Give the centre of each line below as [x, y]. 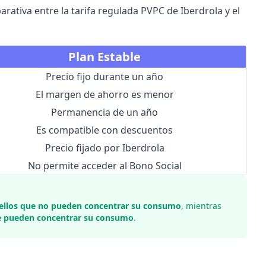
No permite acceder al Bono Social [104, 166]
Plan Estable [105, 57]
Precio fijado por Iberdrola [104, 148]
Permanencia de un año [105, 112]
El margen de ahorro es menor [104, 94]
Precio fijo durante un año [105, 77]
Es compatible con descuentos [105, 130]
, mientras [201, 206]
